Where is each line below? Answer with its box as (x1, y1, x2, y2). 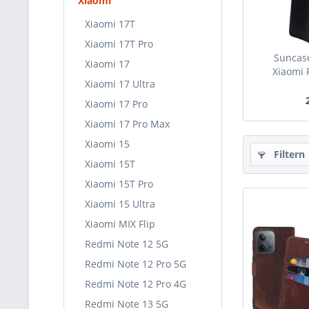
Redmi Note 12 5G (85, 237, 168, 250)
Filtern (271, 148, 305, 161)
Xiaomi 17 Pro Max (85, 117, 170, 130)
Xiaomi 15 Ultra (85, 197, 155, 210)
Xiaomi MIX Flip (85, 217, 155, 230)
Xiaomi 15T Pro (85, 177, 153, 190)
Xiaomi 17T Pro (85, 37, 153, 50)
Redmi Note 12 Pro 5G (85, 257, 186, 270)
